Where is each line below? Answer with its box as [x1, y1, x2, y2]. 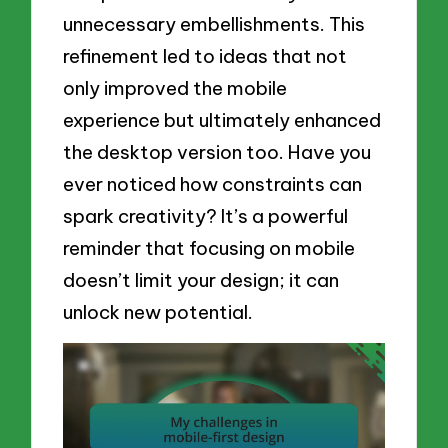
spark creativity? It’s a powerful [63, 203, 349, 228]
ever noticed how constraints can [63, 171, 363, 196]
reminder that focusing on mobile [63, 235, 356, 260]
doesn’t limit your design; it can [63, 267, 340, 292]
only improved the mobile [63, 75, 288, 100]
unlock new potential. [63, 299, 254, 324]
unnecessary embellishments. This [63, 11, 366, 36]
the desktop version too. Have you [63, 139, 372, 164]
